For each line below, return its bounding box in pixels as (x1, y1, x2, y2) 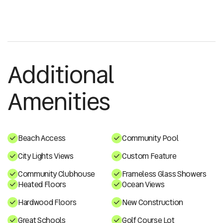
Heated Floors (18, 178, 66, 190)
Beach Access (18, 132, 66, 144)
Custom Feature (122, 150, 177, 162)
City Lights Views (18, 150, 74, 162)
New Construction (122, 196, 183, 208)
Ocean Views (122, 178, 165, 190)
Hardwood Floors (18, 196, 77, 208)
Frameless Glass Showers (122, 168, 207, 180)
